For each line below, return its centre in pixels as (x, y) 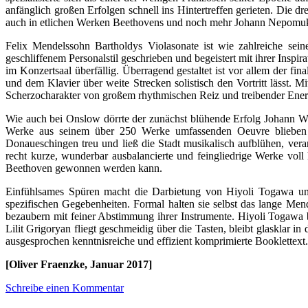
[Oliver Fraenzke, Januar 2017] (79, 264)
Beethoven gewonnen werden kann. (84, 168)
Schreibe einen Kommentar (65, 287)
